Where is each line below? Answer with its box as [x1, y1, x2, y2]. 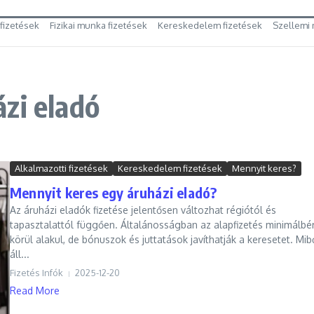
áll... [10, 248, 29, 260]
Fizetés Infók [10, 267, 63, 278]
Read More [10, 285, 60, 296]
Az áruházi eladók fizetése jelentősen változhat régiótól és [10, 204, 276, 216]
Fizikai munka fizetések [50, 20, 147, 31]
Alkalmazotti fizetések [15, 163, 108, 174]
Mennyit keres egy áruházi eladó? [10, 184, 217, 201]
